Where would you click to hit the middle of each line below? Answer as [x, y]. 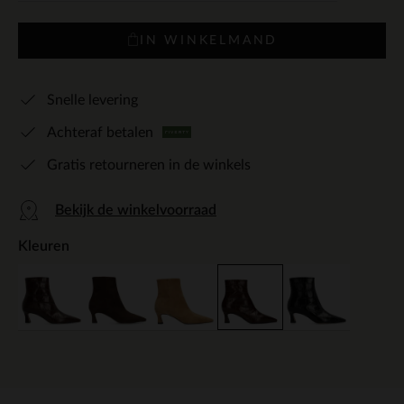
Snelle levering [92, 100]
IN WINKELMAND [209, 40]
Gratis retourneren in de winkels [149, 165]
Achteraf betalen [100, 132]
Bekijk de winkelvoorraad [136, 210]
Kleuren [44, 246]
